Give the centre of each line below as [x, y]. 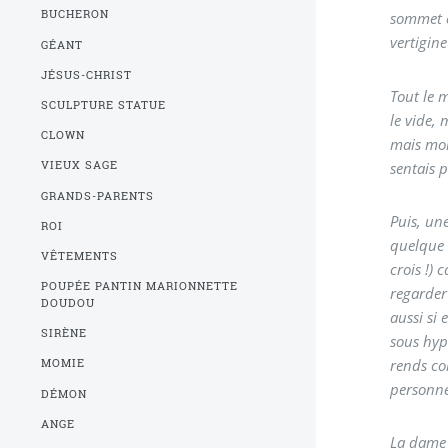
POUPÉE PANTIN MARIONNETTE [140, 286]
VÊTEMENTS [80, 255]
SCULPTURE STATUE [104, 104]
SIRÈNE [64, 333]
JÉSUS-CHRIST [87, 74]
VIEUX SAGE [80, 165]
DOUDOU [68, 303]
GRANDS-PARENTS [98, 195]
